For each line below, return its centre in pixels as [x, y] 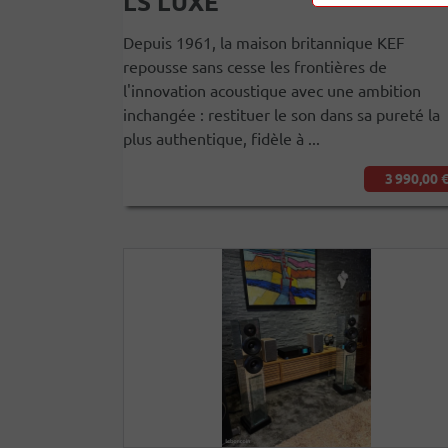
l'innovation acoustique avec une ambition [272, 90]
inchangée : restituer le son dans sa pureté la [281, 114]
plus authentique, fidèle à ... [221, 138]
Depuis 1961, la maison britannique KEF [264, 42]
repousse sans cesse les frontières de [255, 66]
